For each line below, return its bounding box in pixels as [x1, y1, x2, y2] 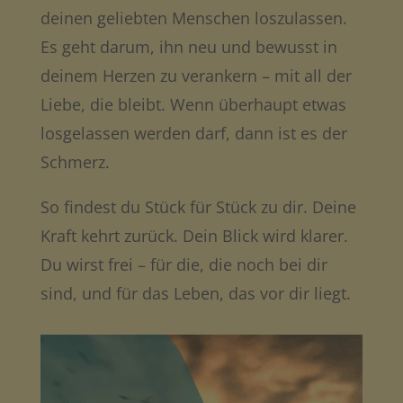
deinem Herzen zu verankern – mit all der [40, 65, 352, 86]
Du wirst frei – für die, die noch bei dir [40, 254, 327, 275]
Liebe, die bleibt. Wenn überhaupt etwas [40, 94, 346, 115]
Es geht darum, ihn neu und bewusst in [40, 36, 337, 58]
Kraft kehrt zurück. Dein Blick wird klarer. [40, 225, 348, 246]
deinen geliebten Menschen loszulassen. [40, 7, 347, 29]
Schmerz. [40, 151, 110, 173]
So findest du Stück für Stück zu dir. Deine [40, 196, 356, 218]
